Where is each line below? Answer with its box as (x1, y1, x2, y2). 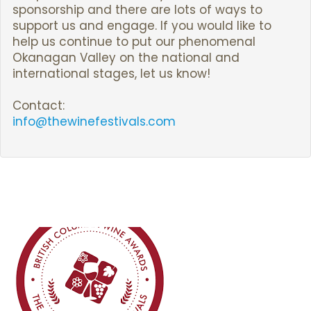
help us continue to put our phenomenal (12, 33, 255, 51)
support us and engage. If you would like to (12, 17, 271, 35)
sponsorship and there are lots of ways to (12, 1, 262, 19)
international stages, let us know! (12, 65, 210, 83)
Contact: (12, 97, 65, 115)
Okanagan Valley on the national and (12, 49, 239, 67)
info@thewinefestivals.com (12, 113, 176, 131)
